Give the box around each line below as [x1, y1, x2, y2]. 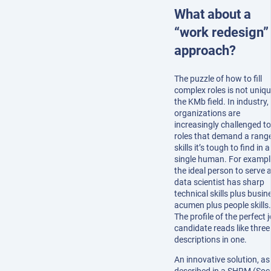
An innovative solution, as [174, 255, 270, 265]
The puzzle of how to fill [174, 74, 262, 84]
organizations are [174, 108, 240, 119]
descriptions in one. [174, 235, 247, 245]
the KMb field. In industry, [174, 97, 269, 107]
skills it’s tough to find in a [174, 143, 270, 153]
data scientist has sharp [174, 177, 264, 188]
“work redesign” [174, 25, 269, 41]
